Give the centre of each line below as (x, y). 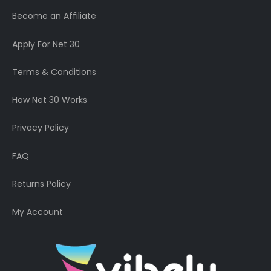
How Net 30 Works (50, 100)
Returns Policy (41, 184)
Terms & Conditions (54, 72)
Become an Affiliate (54, 16)
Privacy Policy (41, 128)
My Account (38, 212)
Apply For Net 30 (46, 44)
